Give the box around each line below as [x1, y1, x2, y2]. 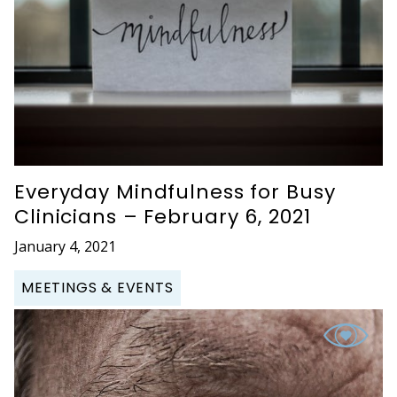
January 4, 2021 [14, 236, 116, 256]
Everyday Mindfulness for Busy [14, 177, 336, 206]
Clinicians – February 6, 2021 [14, 202, 311, 230]
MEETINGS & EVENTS [21, 276, 174, 298]
